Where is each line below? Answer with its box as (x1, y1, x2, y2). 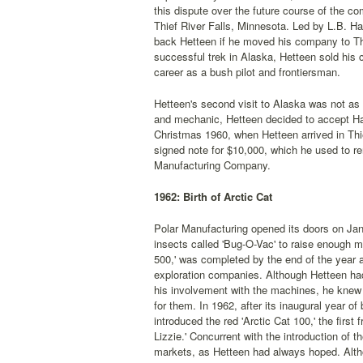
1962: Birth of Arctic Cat (154, 189, 272, 204)
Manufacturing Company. (154, 157, 271, 173)
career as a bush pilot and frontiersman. (154, 64, 340, 79)
